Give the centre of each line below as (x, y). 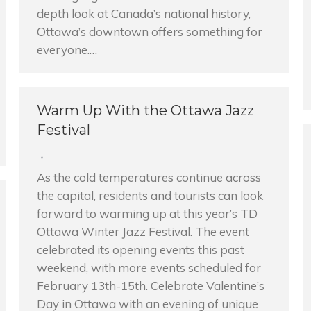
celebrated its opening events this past (141, 250)
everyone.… (67, 50)
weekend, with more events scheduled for (149, 268)
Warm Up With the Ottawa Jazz (145, 110)
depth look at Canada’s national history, (144, 14)
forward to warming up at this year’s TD (147, 213)
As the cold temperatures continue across (149, 177)
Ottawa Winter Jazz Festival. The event (143, 232)
